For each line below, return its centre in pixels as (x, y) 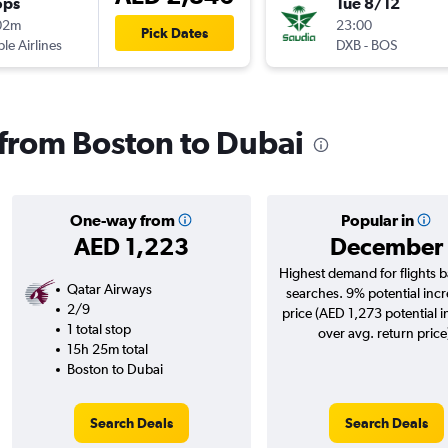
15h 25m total (107, 349)
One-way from (122, 220)
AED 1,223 (131, 246)
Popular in (377, 220)
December (386, 246)
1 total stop (98, 329)
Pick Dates (174, 33)
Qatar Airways (109, 289)
